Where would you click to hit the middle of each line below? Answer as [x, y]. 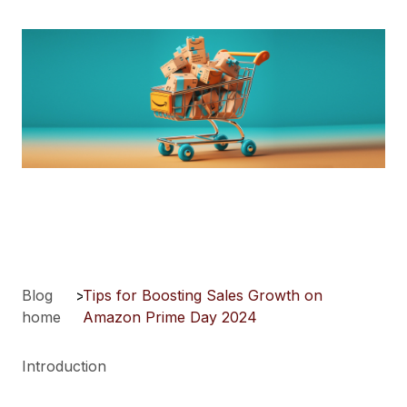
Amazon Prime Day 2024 [170, 318]
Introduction [64, 367]
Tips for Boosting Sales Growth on [203, 296]
